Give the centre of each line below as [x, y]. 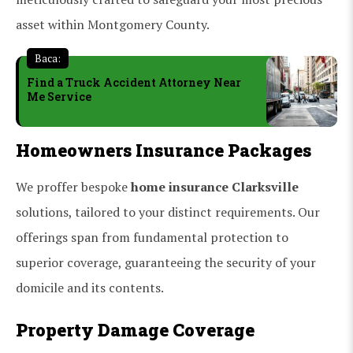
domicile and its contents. [90, 287]
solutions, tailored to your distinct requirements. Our [168, 212]
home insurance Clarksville [215, 186]
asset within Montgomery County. [113, 24]
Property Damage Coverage [135, 329]
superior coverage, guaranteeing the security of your [166, 262]
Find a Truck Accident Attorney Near [134, 82]
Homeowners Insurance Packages [163, 150]
